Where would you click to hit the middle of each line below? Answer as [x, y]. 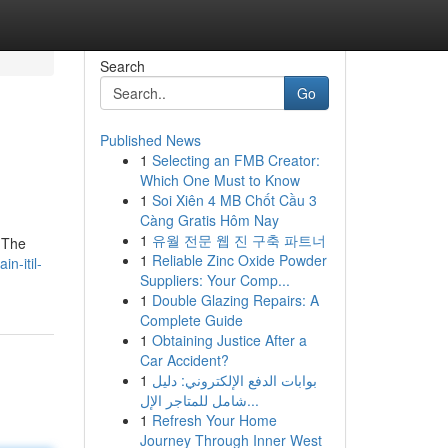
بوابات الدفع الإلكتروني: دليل [234, 380]
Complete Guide [191, 320]
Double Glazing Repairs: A [235, 300]
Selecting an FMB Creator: [235, 160]
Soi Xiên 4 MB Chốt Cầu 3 [234, 200]
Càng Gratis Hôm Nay [209, 220]
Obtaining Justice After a [229, 340]
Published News [150, 140]
